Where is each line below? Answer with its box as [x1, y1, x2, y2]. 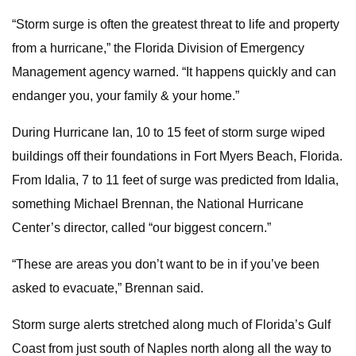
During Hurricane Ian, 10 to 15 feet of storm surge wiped [12, 126, 325, 139]
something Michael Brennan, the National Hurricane [12, 197, 304, 211]
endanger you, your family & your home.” [12, 89, 239, 103]
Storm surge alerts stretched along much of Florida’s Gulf [12, 318, 331, 331]
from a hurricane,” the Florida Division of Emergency [12, 41, 304, 55]
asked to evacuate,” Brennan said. [12, 281, 203, 295]
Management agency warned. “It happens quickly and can [12, 65, 336, 79]
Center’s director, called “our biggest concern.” [12, 221, 271, 234]
